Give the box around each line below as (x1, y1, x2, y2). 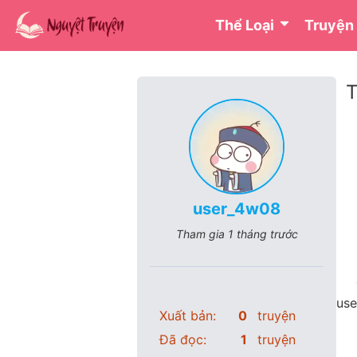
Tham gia (175, 227, 228, 241)
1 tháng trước (227, 227, 298, 241)
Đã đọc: (159, 331, 206, 347)
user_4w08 (193, 199, 280, 218)
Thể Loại (215, 17, 278, 33)
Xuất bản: (159, 308, 216, 324)
